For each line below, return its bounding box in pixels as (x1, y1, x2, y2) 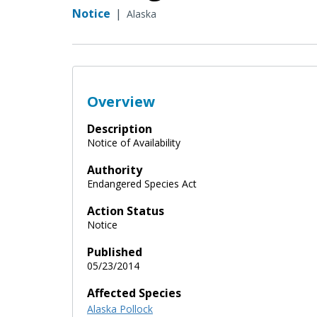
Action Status (87, 202, 164, 219)
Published (87, 243, 142, 260)
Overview (87, 91, 155, 111)
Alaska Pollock (87, 301, 153, 316)
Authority (87, 161, 142, 178)
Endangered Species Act (87, 176, 197, 190)
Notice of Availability (87, 135, 180, 149)
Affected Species (87, 284, 181, 301)
